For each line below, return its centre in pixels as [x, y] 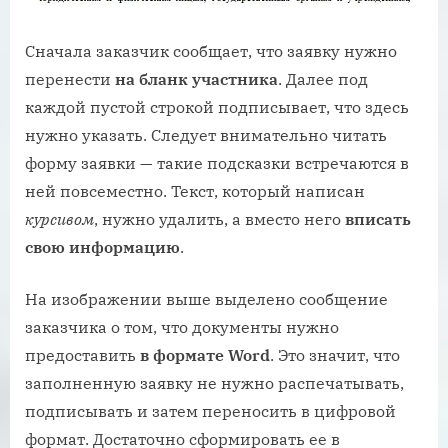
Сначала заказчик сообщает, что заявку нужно [211, 51]
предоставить [82, 355]
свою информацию [102, 247]
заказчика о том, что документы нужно [182, 327]
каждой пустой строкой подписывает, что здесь [217, 107]
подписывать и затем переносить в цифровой [210, 411]
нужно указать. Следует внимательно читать [206, 135]
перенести [70, 79]
